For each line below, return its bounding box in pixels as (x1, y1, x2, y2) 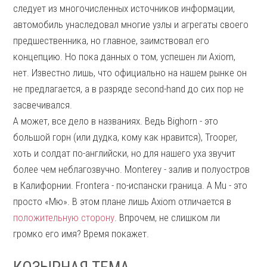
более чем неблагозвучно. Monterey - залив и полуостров (13, 163, 250, 175)
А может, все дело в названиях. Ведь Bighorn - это (13, 115, 219, 127)
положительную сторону (13, 212, 115, 223)
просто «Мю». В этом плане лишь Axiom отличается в (13, 195, 232, 207)
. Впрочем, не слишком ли (114, 212, 221, 223)
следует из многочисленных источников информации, (13, 2, 235, 14)
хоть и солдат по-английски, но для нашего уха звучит (13, 147, 236, 159)
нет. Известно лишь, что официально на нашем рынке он (13, 67, 247, 79)
